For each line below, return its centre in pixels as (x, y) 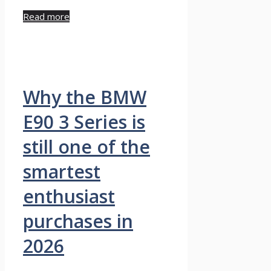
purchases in (78, 221)
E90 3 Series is (84, 122)
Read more (46, 17)
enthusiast (69, 197)
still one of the (87, 147)
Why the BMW (85, 97)
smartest (62, 172)
